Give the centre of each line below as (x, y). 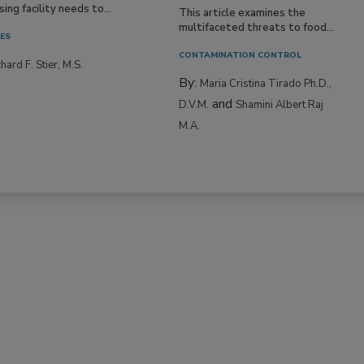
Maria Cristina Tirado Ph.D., (266, 83)
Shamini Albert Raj (280, 104)
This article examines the (243, 13)
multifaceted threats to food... (257, 27)
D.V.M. (194, 104)
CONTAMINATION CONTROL (240, 55)
